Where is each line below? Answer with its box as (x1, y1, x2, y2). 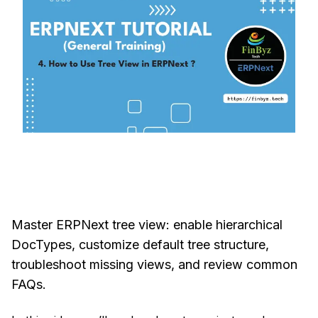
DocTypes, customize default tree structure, (11, 237, 269, 252)
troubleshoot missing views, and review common (11, 257, 297, 272)
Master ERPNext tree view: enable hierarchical (11, 217, 283, 232)
